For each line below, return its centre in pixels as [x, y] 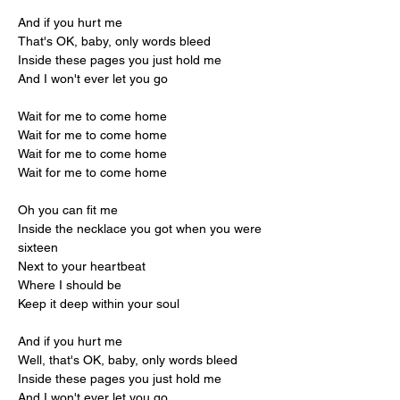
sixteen [38, 247]
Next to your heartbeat [82, 266]
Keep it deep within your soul [99, 304]
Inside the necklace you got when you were [142, 229]
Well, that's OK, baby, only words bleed [128, 360]
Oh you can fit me [68, 210]
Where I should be [70, 285]
